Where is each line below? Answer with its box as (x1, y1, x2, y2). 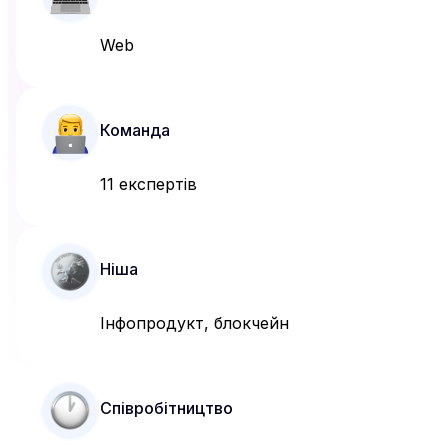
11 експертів (100, 174, 197, 195)
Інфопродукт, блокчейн (100, 313, 289, 334)
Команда (100, 120, 170, 141)
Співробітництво (100, 398, 233, 419)
